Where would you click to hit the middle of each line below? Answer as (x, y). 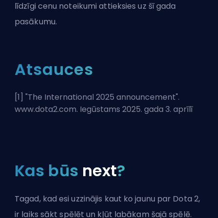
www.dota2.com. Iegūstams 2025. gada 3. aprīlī (104, 109)
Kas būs (48, 170)
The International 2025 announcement (102, 97)
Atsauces (54, 69)
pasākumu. (36, 21)
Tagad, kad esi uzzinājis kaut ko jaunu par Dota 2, (108, 199)
